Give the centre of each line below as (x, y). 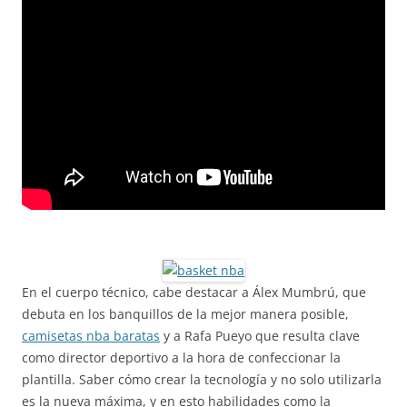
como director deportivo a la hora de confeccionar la (181, 357)
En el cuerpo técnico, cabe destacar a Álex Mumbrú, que (194, 292)
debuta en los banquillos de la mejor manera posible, (185, 314)
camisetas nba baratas (91, 336)
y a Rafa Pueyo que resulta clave (260, 336)
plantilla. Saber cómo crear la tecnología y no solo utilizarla (202, 379)
